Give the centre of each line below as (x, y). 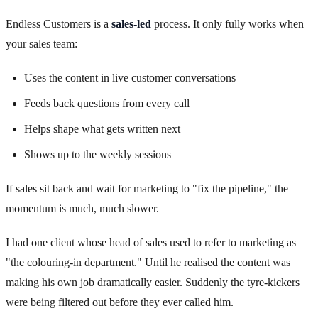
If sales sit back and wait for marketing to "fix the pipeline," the (147, 189)
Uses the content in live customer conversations (130, 78)
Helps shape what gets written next (102, 129)
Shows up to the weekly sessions (98, 155)
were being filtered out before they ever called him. (120, 302)
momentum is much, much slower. (82, 209)
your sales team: (42, 44)
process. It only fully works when (227, 24)
